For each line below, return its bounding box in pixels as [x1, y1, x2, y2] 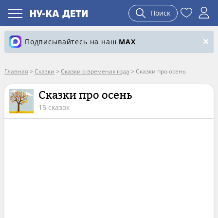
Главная [4, 67, 28, 75]
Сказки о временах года [60, 67, 129, 75]
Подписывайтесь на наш [24, 37, 119, 46]
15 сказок [38, 103, 70, 112]
